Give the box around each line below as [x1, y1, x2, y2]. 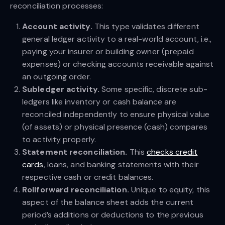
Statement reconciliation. [22, 146, 128, 157]
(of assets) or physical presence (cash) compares [22, 121, 207, 132]
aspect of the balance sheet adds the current [22, 196, 194, 207]
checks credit [147, 146, 198, 157]
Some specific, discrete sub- [101, 83, 207, 94]
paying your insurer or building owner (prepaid [22, 46, 194, 57]
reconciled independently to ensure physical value [22, 108, 209, 120]
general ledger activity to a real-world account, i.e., [22, 33, 212, 44]
